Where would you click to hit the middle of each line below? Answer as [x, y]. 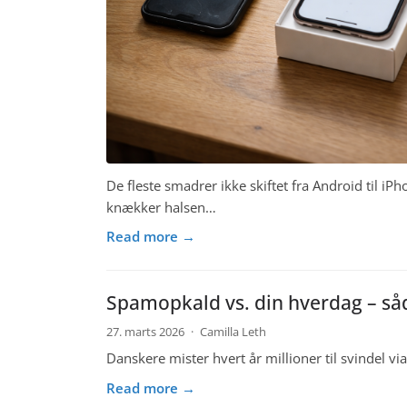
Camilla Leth [233, 331]
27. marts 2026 [147, 331]
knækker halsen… [161, 207]
